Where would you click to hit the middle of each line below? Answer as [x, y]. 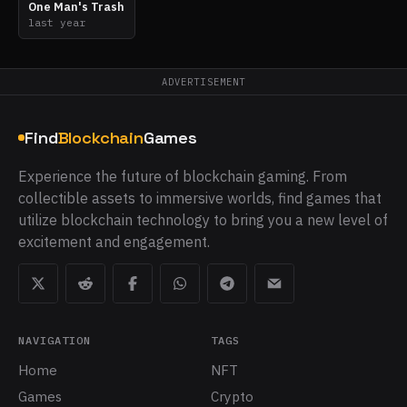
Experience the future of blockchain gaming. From [183, 176]
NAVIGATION [55, 340]
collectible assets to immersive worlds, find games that [200, 198]
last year [56, 22]
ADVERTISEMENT [203, 81]
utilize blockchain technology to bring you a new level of [203, 219]
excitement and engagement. [114, 241]
